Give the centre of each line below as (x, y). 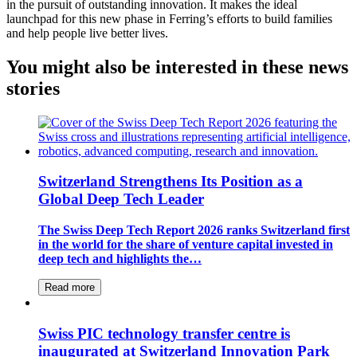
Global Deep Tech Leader (121, 199)
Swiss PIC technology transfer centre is (164, 333)
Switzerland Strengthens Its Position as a (171, 182)
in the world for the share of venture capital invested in (186, 245)
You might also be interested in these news (177, 67)
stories (33, 88)
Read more (70, 288)
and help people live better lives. (87, 33)
